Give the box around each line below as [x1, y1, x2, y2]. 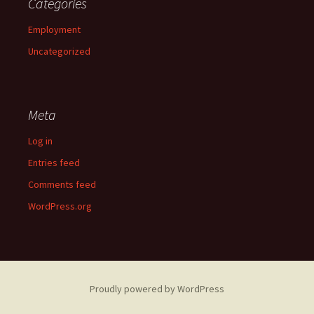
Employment [28, 23, 81, 36]
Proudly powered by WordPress [90, 282, 224, 295]
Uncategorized [28, 45, 90, 57]
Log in [28, 135, 53, 147]
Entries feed [28, 156, 80, 169]
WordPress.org [28, 200, 92, 212]
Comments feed [28, 178, 96, 191]
